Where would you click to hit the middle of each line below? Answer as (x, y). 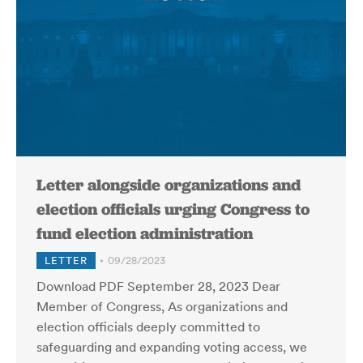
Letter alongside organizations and (169, 185)
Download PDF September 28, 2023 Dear (158, 286)
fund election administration (145, 233)
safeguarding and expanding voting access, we (172, 347)
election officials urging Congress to (173, 209)
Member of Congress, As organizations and (162, 306)
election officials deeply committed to (148, 327)
